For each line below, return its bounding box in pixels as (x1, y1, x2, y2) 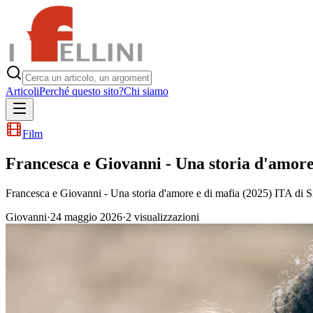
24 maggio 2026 (50, 210, 122, 223)
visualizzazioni (131, 210, 199, 223)
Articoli (6, 85, 39, 97)
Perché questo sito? (39, 85, 124, 97)
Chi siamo (124, 85, 168, 97)
